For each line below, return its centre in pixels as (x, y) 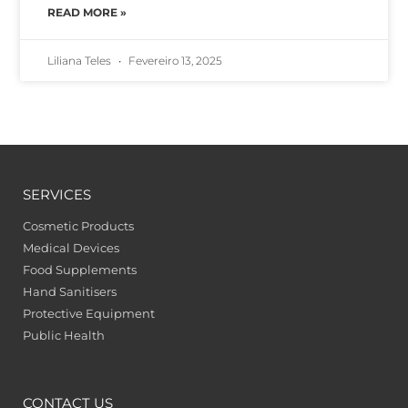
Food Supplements (80, 270)
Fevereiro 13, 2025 (174, 61)
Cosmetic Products (78, 226)
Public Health (64, 336)
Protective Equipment (89, 314)
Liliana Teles (81, 61)
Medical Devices (71, 248)
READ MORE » (87, 13)
